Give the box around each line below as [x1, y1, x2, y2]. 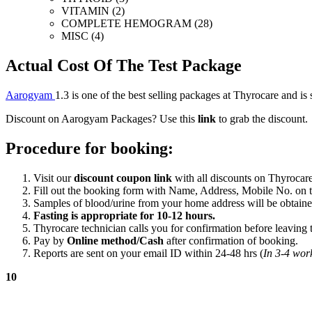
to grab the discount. [216, 112, 308, 125]
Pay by [33, 234, 67, 247]
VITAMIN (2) [61, 5, 125, 17]
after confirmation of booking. [164, 234, 298, 247]
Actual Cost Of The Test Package [6, 56, 242, 75]
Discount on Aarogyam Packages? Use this [6, 112, 198, 125]
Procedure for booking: [6, 139, 173, 157]
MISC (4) [61, 30, 104, 42]
